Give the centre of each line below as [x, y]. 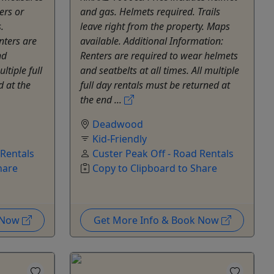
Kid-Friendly [120, 139]
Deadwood [118, 124]
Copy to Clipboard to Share [155, 168]
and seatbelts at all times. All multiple [160, 70]
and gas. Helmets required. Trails [150, 11]
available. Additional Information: [152, 41]
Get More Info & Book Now [157, 220]
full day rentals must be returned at [155, 85]
